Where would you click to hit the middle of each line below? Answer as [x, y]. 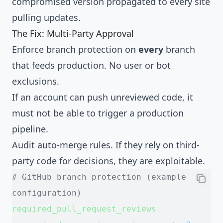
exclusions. [36, 81]
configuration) [47, 193]
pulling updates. [46, 17]
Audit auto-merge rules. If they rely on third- [106, 145]
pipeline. [30, 129]
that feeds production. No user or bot [91, 65]
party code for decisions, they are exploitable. [109, 161]
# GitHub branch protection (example [99, 177]
